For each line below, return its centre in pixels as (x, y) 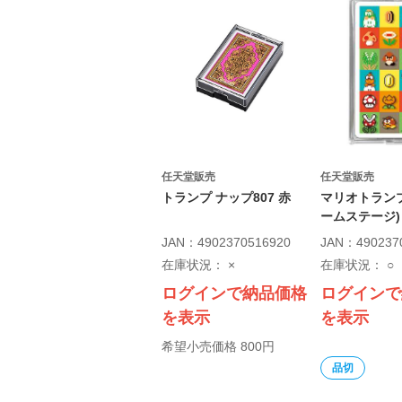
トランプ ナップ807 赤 (226, 197)
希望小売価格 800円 (218, 346)
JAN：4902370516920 (226, 242)
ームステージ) (360, 216)
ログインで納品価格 (234, 293)
